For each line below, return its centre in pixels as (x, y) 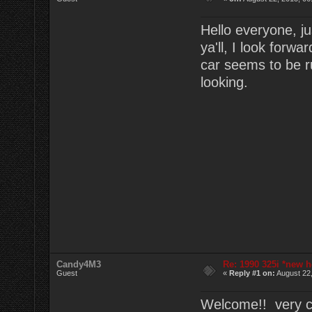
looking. (224, 83)
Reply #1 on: (252, 273)
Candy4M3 (79, 264)
